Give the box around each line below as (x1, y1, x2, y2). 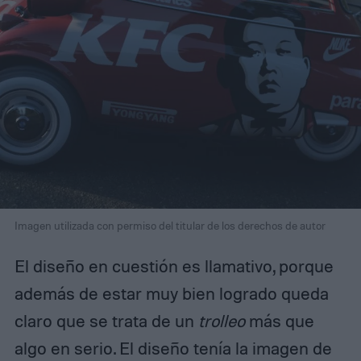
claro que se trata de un (14, 310, 198, 332)
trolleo (197, 310, 245, 332)
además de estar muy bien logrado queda (14, 283, 329, 305)
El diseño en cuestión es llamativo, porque (14, 255, 334, 277)
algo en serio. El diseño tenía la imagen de (14, 338, 332, 359)
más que (244, 310, 314, 332)
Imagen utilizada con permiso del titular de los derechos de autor (14, 218, 326, 233)
